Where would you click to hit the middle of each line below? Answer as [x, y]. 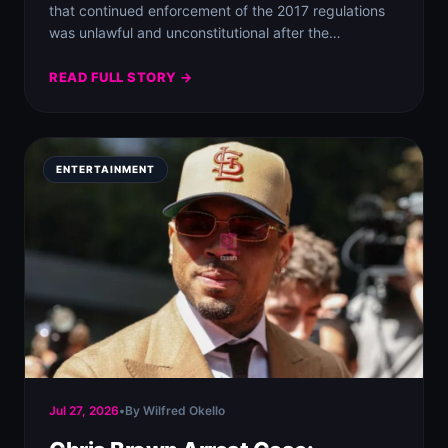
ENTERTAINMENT [105, 169]
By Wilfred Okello [175, 410]
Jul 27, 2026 [84, 410]
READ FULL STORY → [121, 77]
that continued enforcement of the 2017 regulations [217, 10]
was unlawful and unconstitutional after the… [195, 32]
